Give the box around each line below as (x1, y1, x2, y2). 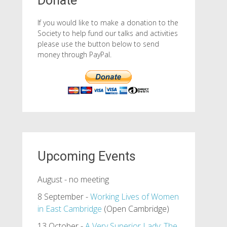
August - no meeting (37, 174, 109, 185)
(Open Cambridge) (101, 203, 169, 214)
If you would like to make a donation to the (37, 18, 178, 27)
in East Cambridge (37, 203, 102, 214)
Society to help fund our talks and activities (37, 28, 178, 38)
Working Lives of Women (90, 191, 179, 202)
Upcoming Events (37, 149, 136, 164)
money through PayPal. (37, 50, 111, 59)
